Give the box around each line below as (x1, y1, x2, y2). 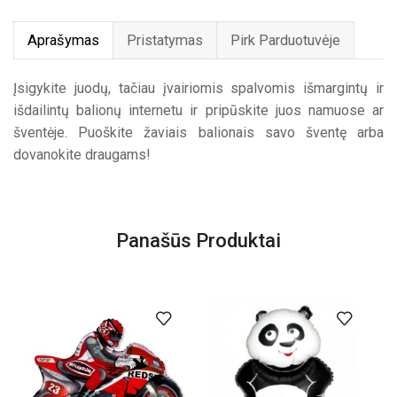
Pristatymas (127, 31, 203, 49)
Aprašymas (27, 31, 99, 49)
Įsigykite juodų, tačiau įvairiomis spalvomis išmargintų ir (13, 79, 384, 97)
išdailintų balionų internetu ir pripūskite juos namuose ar (13, 101, 384, 119)
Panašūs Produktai (116, 229, 281, 253)
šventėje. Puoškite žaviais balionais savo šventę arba (13, 123, 384, 141)
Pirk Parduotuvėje (230, 31, 340, 49)
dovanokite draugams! (13, 145, 151, 163)
